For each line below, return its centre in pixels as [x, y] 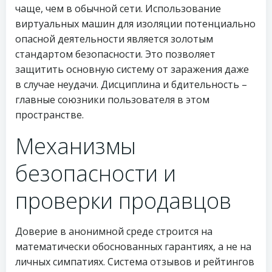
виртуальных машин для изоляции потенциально [135, 24]
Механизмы [76, 146]
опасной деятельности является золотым [114, 39]
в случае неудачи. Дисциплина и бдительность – [131, 84]
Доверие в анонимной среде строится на [114, 231]
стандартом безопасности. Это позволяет [115, 54]
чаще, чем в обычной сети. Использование [118, 8]
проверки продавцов [123, 201]
